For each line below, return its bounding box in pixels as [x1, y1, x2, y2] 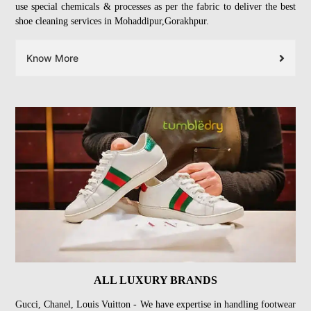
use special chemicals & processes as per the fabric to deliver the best [15, 1, 296, 12]
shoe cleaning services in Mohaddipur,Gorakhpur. [15, 16, 209, 27]
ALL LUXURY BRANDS [94, 274, 217, 287]
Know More [26, 52, 78, 65]
